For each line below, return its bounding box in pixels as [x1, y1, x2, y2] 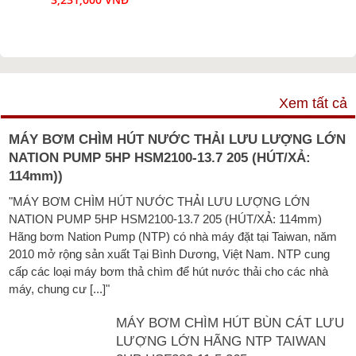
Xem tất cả [279, 95, 347, 111]
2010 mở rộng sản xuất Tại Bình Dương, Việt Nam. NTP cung [9, 246, 330, 261]
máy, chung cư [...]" [9, 281, 110, 296]
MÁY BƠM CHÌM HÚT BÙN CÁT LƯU [115, 315, 344, 330]
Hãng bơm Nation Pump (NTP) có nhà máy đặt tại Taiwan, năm [9, 229, 337, 243]
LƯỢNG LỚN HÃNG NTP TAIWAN [115, 333, 326, 348]
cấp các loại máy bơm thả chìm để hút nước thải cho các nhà [9, 264, 328, 278]
